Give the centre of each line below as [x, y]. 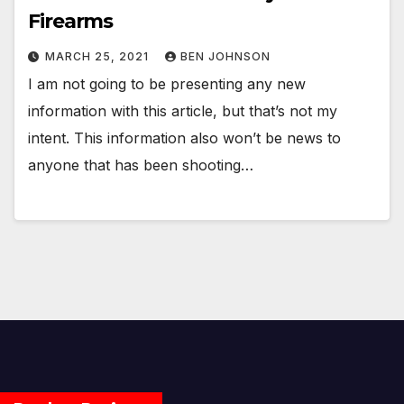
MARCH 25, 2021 [99, 57]
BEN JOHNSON [225, 57]
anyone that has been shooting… [141, 165]
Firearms [71, 22]
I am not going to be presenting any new [167, 84]
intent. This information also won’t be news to [184, 138]
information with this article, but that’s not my [183, 111]
